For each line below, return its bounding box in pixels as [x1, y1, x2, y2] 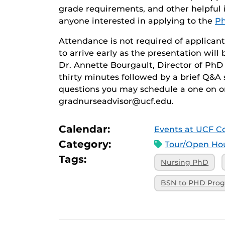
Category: [59, 138, 111, 150]
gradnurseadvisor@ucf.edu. [59, 96, 174, 106]
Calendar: [59, 123, 110, 135]
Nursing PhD [161, 158, 209, 166]
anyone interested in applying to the [59, 16, 215, 26]
